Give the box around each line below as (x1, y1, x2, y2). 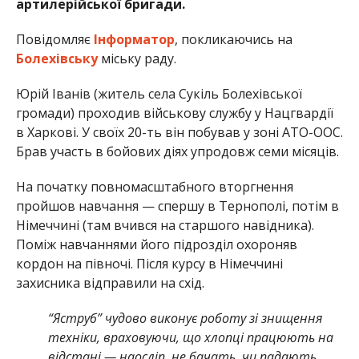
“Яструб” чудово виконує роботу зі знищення (47, 309, 322, 327)
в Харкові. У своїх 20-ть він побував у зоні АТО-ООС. (15, 123, 343, 141)
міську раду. (97, 49, 176, 67)
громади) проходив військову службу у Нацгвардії (15, 103, 333, 122)
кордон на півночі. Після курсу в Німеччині (15, 254, 283, 272)
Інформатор (93, 30, 175, 48)
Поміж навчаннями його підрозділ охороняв (15, 235, 297, 253)
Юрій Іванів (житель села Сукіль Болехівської (15, 84, 302, 103)
